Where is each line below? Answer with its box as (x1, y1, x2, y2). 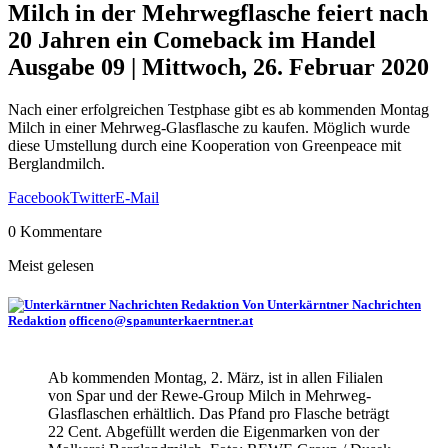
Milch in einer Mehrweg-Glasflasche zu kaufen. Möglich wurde (8, 118, 410, 136)
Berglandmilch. (8, 154, 105, 172)
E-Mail (115, 188, 159, 206)
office (69, 312, 100, 328)
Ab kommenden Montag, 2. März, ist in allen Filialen (48, 369, 383, 387)
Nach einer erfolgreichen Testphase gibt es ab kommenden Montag (8, 100, 429, 118)
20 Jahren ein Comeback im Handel (8, 26, 376, 53)
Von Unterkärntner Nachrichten (242, 296, 421, 312)
